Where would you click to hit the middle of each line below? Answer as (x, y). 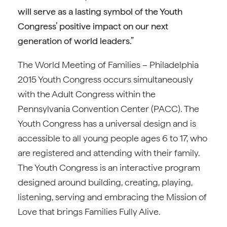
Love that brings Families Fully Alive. (89, 212)
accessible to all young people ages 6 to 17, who (112, 138)
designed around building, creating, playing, (105, 182)
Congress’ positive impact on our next (93, 26)
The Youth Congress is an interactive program (109, 167)
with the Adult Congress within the (87, 94)
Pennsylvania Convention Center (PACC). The (108, 109)
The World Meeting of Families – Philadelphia (108, 65)
